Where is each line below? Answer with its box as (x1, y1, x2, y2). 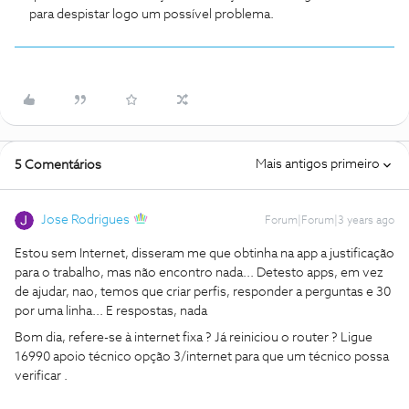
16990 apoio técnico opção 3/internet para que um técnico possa (15, 351, 389, 363)
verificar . (15, 370, 68, 383)
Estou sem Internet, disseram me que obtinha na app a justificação (15, 247, 394, 260)
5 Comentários (15, 159, 101, 172)
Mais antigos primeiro (256, 158, 380, 171)
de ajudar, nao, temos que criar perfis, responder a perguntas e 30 (15, 286, 391, 299)
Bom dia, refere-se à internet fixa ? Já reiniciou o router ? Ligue (15, 331, 372, 344)
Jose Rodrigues (41, 214, 130, 226)
